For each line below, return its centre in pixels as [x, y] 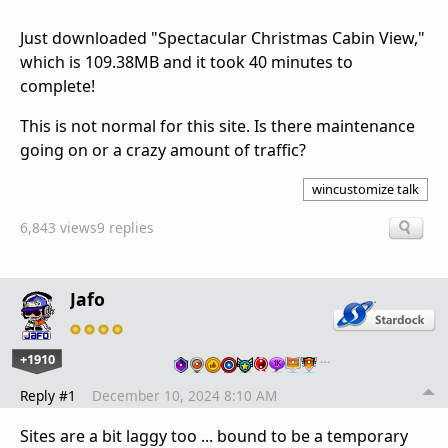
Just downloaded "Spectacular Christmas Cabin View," [222, 38]
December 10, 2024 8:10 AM [184, 395]
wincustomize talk [365, 189]
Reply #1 [48, 395]
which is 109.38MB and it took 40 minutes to [186, 62]
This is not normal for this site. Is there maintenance [217, 126]
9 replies [125, 227]
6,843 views [58, 227]
